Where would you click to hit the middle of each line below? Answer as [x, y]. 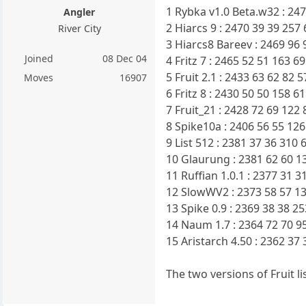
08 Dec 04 [125, 58]
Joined [39, 58]
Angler [80, 12]
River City [79, 28]
